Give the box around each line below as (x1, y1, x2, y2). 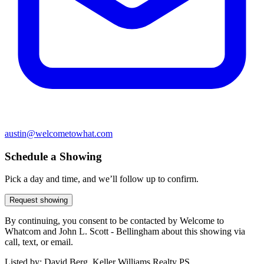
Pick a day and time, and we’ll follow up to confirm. (5, 174, 199, 184)
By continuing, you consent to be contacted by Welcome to (5, 216, 224, 226)
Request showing (9, 196, 68, 205)
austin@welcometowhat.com (5, 128, 113, 138)
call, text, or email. (5, 237, 73, 247)
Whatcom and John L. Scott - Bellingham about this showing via (5, 226, 245, 237)
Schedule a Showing (5, 150, 102, 163)
